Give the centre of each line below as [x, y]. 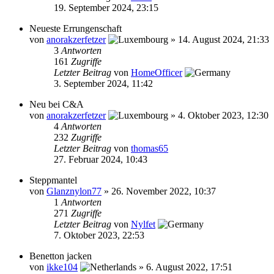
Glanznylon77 [74, 191]
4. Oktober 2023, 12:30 [223, 115]
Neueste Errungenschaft [76, 28]
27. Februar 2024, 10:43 [101, 159]
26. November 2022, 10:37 [164, 191]
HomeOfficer [157, 72]
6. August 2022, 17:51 [189, 267]
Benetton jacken [61, 256]
